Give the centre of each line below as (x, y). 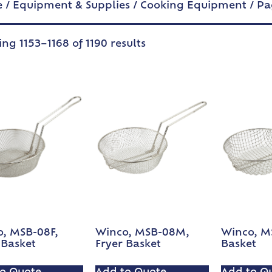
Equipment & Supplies (71, 6)
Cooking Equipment (193, 6)
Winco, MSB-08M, (143, 233)
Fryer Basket (128, 245)
